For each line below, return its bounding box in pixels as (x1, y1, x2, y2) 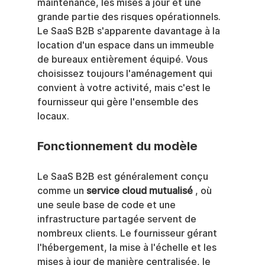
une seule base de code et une (37, 199, 178, 211)
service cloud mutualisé (86, 185, 193, 197)
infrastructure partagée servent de (37, 214, 199, 225)
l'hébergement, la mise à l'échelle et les (37, 242, 219, 254)
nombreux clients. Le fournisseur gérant (37, 228, 219, 240)
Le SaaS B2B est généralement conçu (37, 171, 211, 183)
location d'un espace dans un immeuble (37, 40, 216, 51)
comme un (37, 185, 86, 197)
